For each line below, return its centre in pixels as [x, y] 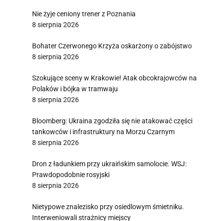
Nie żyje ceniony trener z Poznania [84, 14]
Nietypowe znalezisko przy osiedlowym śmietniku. [108, 207]
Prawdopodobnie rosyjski [71, 175]
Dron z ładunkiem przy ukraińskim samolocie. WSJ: [109, 164]
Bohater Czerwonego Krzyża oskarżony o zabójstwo [112, 46]
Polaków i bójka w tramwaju [75, 89]
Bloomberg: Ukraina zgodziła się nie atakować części [112, 121]
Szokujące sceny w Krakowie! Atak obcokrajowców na [114, 78]
